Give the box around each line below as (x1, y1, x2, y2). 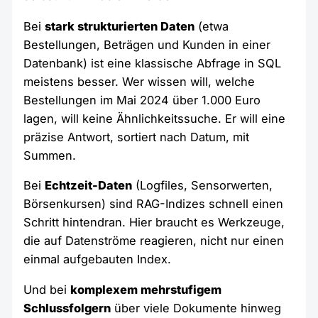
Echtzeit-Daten (45, 178, 133, 193)
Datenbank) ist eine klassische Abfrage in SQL (23, 55, 282, 70)
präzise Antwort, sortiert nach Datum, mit (23, 129, 250, 144)
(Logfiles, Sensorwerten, (132, 178, 273, 193)
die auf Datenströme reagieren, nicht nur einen (23, 234, 285, 248)
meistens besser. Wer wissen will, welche (23, 74, 256, 89)
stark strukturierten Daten (45, 18, 195, 33)
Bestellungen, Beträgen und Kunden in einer (23, 37, 271, 52)
